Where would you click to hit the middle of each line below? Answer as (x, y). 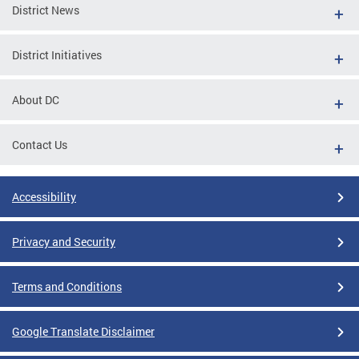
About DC (36, 100)
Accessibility (44, 197)
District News (46, 10)
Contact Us (40, 145)
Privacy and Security (64, 242)
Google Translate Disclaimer (83, 332)
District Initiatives (57, 55)
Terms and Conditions (67, 287)
